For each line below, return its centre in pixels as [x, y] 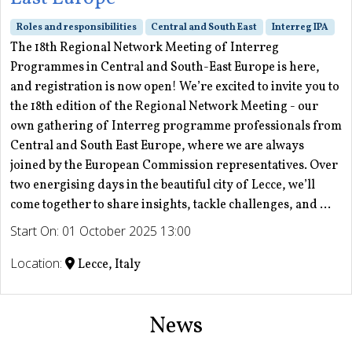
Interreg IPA [300, 27]
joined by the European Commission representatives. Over [174, 165]
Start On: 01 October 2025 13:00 [101, 231]
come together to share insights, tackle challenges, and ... [170, 205]
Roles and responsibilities [76, 27]
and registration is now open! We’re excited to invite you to [175, 87]
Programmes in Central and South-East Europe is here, [165, 67]
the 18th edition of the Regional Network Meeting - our [164, 106]
